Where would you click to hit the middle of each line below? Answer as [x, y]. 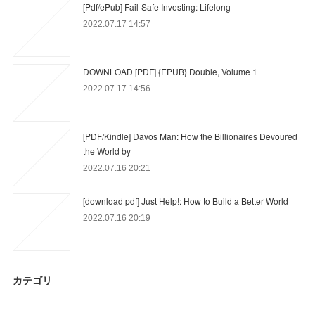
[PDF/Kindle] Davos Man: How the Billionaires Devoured [191, 136]
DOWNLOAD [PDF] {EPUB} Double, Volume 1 [171, 71]
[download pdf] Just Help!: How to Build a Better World [186, 200]
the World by [107, 150]
